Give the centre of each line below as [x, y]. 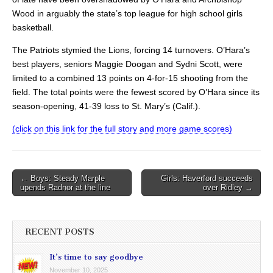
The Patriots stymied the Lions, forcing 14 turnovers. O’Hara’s [131, 50]
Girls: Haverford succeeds [207, 179]
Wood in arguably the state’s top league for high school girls [127, 14]
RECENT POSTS [60, 232]
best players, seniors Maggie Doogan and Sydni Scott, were [127, 64]
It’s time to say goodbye [96, 257]
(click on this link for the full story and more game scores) [122, 129]
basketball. [33, 28]
